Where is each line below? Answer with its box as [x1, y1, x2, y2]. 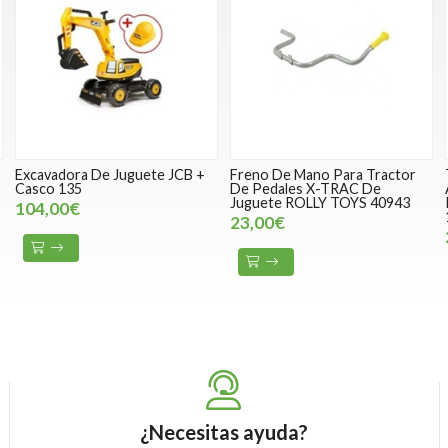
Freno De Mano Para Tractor [229, 166, 416, 184]
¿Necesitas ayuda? [139, 420, 308, 445]
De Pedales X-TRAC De [229, 180, 381, 198]
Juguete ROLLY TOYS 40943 [229, 194, 410, 212]
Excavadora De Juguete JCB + [14, 166, 205, 184]
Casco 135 [14, 180, 82, 198]
